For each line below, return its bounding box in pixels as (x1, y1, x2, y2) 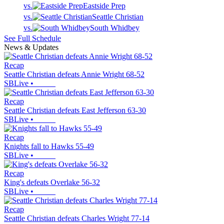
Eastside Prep (83, 1, 125, 10)
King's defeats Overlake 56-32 (4, 178, 100, 187)
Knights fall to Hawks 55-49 (4, 142, 94, 151)
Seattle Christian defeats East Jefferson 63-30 (4, 106, 146, 115)
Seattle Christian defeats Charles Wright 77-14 (4, 214, 149, 223)
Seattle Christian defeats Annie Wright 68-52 (4, 70, 144, 79)
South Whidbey (90, 23, 139, 32)
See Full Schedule (4, 34, 61, 43)
